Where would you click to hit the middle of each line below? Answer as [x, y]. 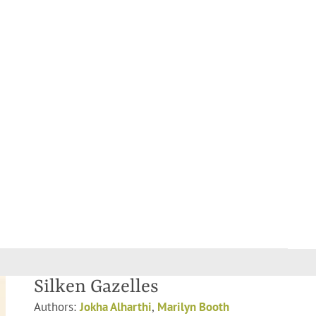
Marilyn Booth [193, 306]
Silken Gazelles [96, 287]
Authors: [57, 306]
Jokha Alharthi [116, 306]
